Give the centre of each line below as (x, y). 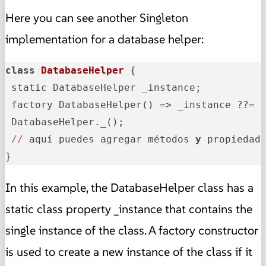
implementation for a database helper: (104, 39)
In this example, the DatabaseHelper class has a (129, 187)
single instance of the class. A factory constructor (132, 230)
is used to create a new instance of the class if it (129, 251)
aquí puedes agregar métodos (109, 139)
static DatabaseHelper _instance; (103, 87)
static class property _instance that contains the (129, 209)
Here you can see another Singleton (97, 18)
